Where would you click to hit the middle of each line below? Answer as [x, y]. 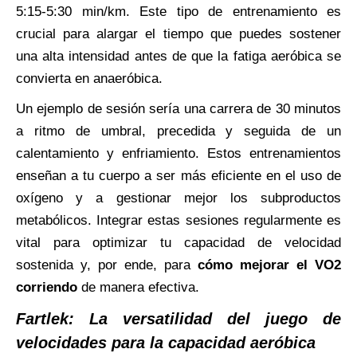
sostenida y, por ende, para [107, 265]
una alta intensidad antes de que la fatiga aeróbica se [178, 56]
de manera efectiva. [138, 287]
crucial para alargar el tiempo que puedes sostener [178, 33]
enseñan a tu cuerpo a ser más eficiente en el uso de [178, 175]
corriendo [47, 287]
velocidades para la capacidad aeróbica [166, 342]
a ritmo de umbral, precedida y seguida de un [178, 131]
